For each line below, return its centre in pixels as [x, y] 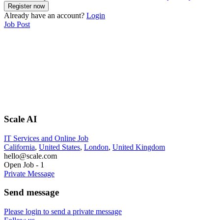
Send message [31, 192]
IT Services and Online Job [46, 138]
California [19, 147]
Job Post [17, 25]
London [96, 147]
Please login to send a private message [63, 211]
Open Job [19, 165]
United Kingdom [139, 147]
